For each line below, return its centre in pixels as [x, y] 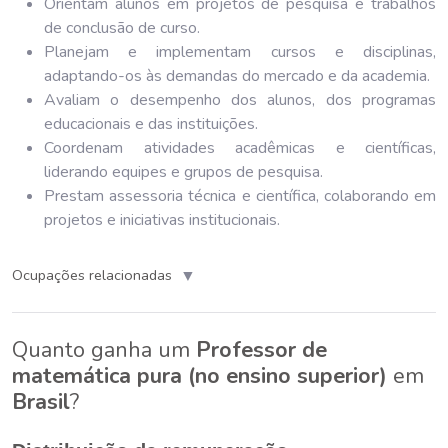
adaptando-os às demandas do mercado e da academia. [237, 75]
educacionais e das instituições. [151, 123]
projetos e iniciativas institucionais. [162, 219]
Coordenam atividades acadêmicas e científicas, [240, 147]
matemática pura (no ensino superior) [199, 375]
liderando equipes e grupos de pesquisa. [183, 171]
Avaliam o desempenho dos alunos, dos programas [240, 99]
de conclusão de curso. [122, 27]
